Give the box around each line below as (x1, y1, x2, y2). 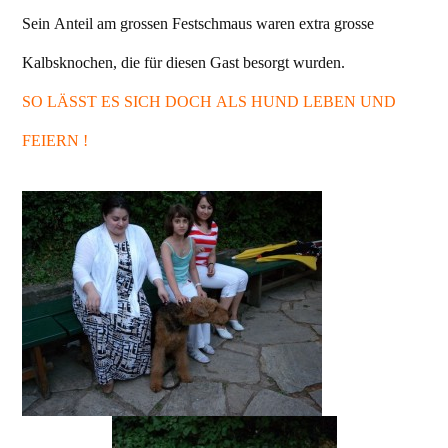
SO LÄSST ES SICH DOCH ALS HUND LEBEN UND (22, 92, 396, 112)
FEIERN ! (22, 131, 88, 151)
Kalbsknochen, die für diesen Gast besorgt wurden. (22, 53, 345, 73)
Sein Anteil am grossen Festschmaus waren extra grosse (22, 14, 374, 34)
